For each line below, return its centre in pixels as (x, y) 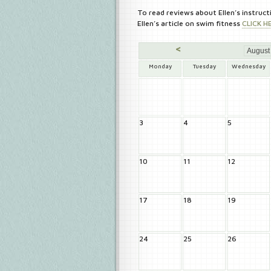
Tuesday (204, 66)
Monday (160, 66)
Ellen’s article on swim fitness (190, 23)
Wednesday (248, 66)
